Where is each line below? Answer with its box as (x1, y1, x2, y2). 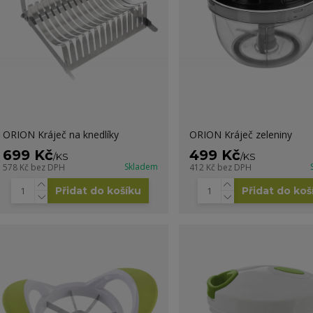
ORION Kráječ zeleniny (189, 127, 292, 141)
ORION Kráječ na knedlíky (2, 127, 119, 141)
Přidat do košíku (55, 184, 142, 197)
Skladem (124, 160, 158, 173)
